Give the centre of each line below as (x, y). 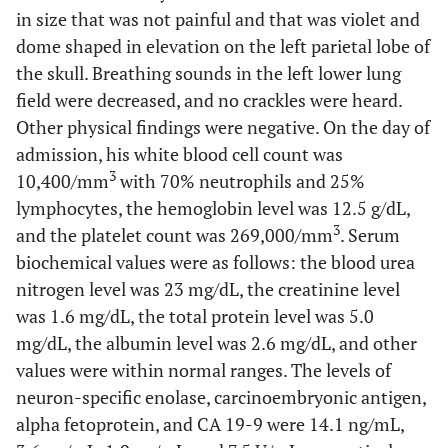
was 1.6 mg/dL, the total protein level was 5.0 (195, 316)
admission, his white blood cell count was (179, 154)
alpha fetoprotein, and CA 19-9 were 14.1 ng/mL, (210, 424)
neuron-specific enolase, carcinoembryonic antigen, (221, 397)
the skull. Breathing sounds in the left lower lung (208, 73)
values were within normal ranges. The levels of (203, 370)
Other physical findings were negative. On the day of (223, 127)
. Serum (370, 235)
